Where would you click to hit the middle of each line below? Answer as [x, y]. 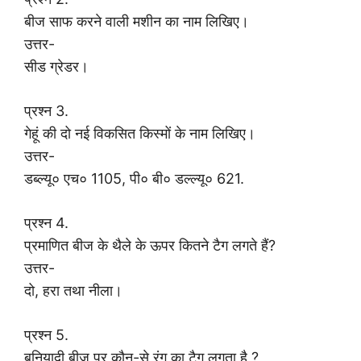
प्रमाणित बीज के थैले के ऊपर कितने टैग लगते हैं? [150, 246]
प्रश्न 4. [46, 223]
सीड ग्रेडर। [56, 67]
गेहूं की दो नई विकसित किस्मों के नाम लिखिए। [140, 134]
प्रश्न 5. [46, 335]
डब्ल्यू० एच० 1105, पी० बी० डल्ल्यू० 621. [134, 179]
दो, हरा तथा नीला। [73, 291]
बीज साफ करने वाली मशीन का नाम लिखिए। [137, 22]
